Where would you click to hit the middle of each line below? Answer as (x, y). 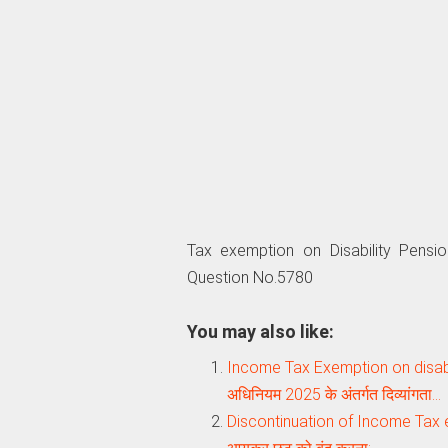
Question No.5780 (249, 277)
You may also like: (260, 331)
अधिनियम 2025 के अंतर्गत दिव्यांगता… (333, 394)
